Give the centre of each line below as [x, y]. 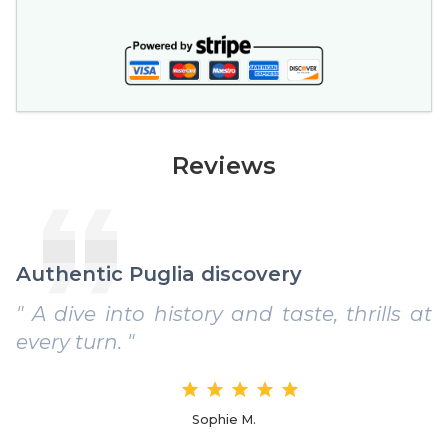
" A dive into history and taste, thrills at [224, 313]
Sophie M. [224, 419]
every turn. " [75, 341]
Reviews [224, 165]
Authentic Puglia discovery [159, 273]
